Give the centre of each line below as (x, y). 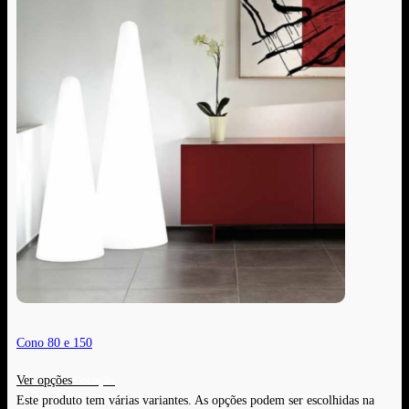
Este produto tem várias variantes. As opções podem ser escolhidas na (195, 399)
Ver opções (44, 379)
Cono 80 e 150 (54, 342)
